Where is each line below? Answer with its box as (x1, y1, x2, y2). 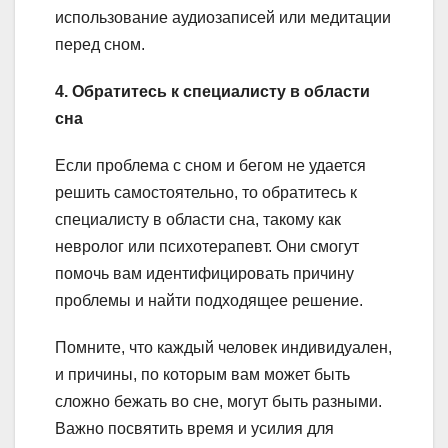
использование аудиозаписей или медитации (55, 8, 391, 26)
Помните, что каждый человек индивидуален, (55, 338, 392, 356)
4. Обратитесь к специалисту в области (55, 82, 370, 100)
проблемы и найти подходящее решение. (55, 291, 363, 309)
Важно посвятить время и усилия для (55, 419, 334, 437)
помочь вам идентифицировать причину (55, 264, 354, 282)
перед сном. (55, 35, 145, 53)
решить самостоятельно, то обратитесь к (55, 183, 357, 201)
